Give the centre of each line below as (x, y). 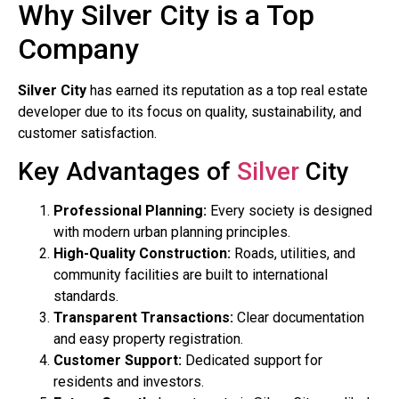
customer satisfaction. (87, 133)
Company (78, 49)
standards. (86, 297)
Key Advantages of (127, 172)
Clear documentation (299, 318)
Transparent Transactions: (143, 318)
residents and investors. (129, 382)
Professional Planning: (130, 211)
